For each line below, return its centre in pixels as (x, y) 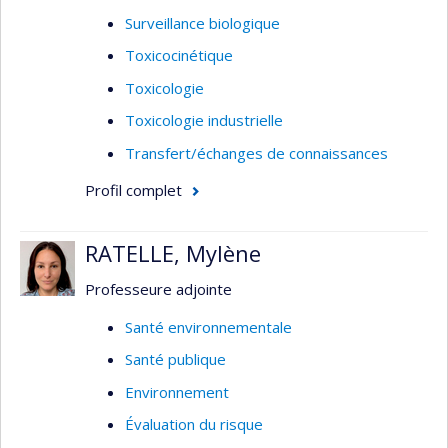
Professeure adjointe (158, 289)
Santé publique (175, 359)
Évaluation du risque (194, 424)
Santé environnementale (208, 326)
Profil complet (133, 190)
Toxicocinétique (179, 55)
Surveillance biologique (202, 22)
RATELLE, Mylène (173, 252)
